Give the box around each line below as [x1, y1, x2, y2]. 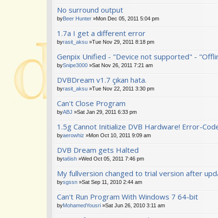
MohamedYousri [63, 202, 101, 208]
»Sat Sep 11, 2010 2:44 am [77, 179, 142, 185]
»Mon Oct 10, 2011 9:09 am [84, 132, 151, 138]
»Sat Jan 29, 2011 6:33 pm [73, 109, 137, 115]
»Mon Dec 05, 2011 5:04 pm [91, 15, 159, 21]
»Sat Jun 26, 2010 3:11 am [101, 202, 165, 208]
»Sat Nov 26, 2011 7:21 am [88, 62, 153, 68]
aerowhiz [63, 132, 84, 138]
